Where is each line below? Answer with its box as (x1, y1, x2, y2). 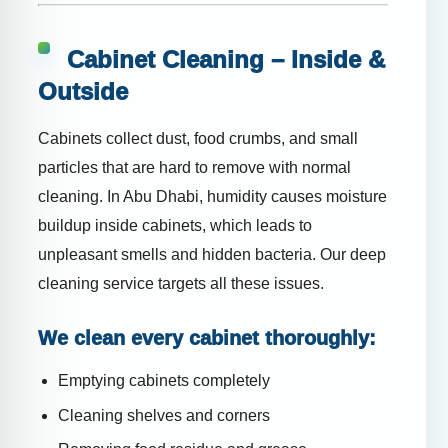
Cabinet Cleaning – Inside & (60, 46, 385, 74)
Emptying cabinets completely (58, 372, 270, 390)
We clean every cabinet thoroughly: (38, 327, 376, 350)
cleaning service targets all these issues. (38, 275, 324, 293)
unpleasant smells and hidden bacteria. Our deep (38, 246, 386, 264)
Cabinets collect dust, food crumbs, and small (38, 130, 358, 148)
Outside (38, 78, 128, 106)
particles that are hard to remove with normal (38, 159, 351, 177)
